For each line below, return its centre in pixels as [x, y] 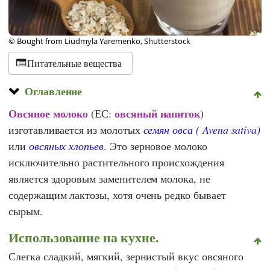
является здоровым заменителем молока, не [109, 178]
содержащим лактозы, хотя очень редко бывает [117, 194]
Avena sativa [230, 129]
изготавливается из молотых [76, 129]
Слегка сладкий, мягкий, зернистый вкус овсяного [126, 256]
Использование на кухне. [83, 237]
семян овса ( [173, 129]
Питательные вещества [74, 63]
